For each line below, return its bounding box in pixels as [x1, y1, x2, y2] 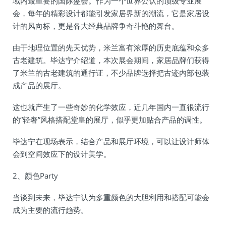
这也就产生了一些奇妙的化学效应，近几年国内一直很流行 [13, 102, 209, 112]
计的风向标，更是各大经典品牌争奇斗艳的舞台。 [13, 21, 179, 31]
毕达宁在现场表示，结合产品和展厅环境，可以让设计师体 [13, 136, 209, 146]
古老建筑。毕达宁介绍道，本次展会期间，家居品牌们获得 [13, 55, 209, 65]
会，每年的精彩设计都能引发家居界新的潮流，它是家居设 [13, 8, 209, 18]
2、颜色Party [13, 171, 58, 181]
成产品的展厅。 [13, 80, 66, 90]
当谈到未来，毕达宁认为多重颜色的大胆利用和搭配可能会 [13, 192, 209, 202]
